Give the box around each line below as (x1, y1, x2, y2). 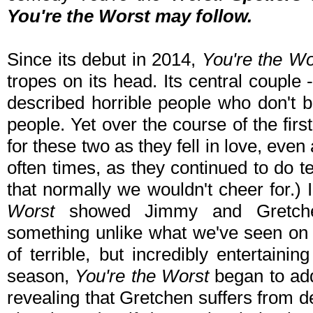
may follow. (150, 6, 252, 27)
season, (7, 265, 75, 287)
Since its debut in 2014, (7, 49, 202, 71)
